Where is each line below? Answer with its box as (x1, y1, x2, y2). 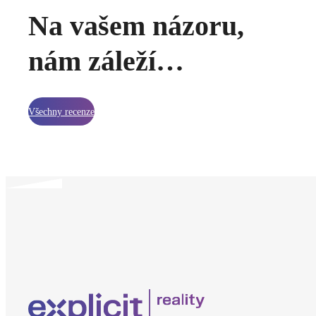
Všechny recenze (28, 106, 95, 117)
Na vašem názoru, (28, 10, 244, 42)
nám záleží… (28, 45, 184, 78)
